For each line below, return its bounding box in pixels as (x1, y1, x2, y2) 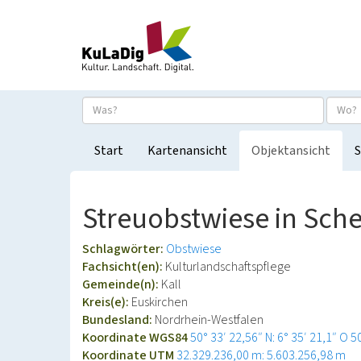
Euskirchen (131, 293, 188, 311)
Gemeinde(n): (82, 276, 161, 293)
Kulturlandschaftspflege (165, 258, 291, 276)
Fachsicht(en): (82, 258, 165, 276)
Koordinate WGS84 (82, 329, 190, 346)
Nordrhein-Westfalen (155, 311, 263, 329)
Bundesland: (82, 311, 155, 329)
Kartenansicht (147, 142, 227, 160)
